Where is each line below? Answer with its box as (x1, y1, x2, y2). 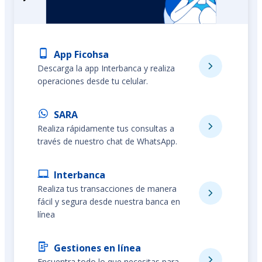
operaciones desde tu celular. (37, 75, 148, 87)
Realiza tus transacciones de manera (37, 183, 177, 195)
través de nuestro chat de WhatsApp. (37, 136, 177, 147)
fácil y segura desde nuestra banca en (37, 196, 180, 208)
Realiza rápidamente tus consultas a (37, 123, 174, 135)
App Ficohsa (54, 48, 109, 61)
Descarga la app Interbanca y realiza (37, 63, 175, 74)
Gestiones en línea (54, 242, 141, 255)
